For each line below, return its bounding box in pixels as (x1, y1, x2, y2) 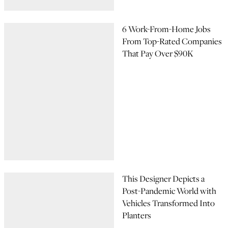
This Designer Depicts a (122, 173, 205, 185)
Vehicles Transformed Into (122, 197, 215, 209)
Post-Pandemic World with (122, 185, 216, 197)
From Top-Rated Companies (122, 35, 222, 47)
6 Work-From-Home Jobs (122, 23, 211, 35)
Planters (122, 209, 151, 221)
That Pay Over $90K (122, 47, 193, 60)
